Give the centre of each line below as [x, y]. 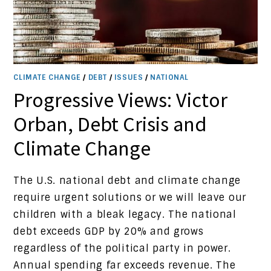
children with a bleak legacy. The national [125, 215]
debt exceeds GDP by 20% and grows [109, 232]
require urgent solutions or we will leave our [130, 198]
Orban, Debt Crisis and [110, 124]
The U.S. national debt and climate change [127, 181]
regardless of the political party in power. [122, 249]
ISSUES [129, 78]
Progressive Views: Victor [121, 100]
